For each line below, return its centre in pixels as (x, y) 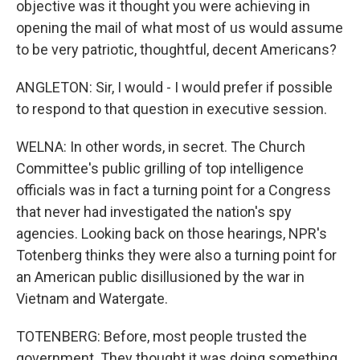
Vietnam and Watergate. (92, 299)
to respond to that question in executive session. (172, 109)
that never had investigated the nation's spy (154, 212)
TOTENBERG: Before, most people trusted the (162, 336)
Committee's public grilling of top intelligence (160, 168)
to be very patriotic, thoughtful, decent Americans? (176, 49)
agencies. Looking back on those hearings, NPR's (172, 233)
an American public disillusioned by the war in (160, 277)
